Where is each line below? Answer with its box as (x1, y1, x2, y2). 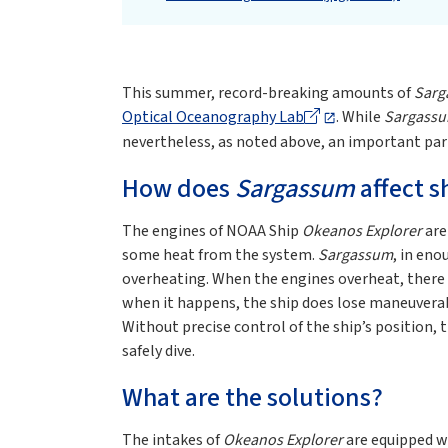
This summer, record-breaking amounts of (122, 82, 414, 105)
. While (335, 106, 384, 129)
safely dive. (122, 340, 195, 363)
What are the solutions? (122, 379, 383, 417)
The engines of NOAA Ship (122, 220, 302, 243)
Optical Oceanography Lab (122, 106, 304, 129)
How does (122, 170, 235, 208)
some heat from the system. (122, 244, 318, 267)
